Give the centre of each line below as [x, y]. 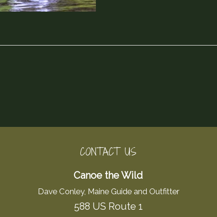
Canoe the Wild [108, 176]
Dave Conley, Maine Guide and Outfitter [108, 192]
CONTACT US [108, 152]
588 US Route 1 [108, 207]
